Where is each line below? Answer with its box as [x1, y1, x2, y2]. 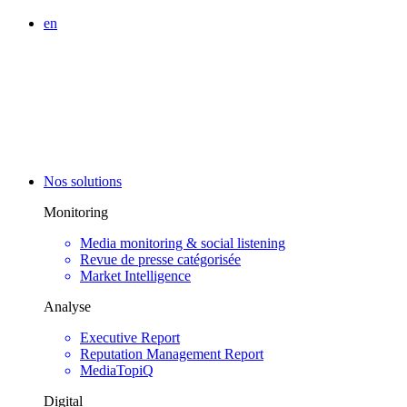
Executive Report [80, 329, 180, 345]
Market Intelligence [80, 267, 191, 283]
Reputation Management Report [80, 345, 263, 362]
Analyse [44, 298, 91, 314]
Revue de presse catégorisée [80, 251, 241, 267]
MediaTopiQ [80, 362, 154, 378]
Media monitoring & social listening [80, 234, 285, 251]
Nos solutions [44, 173, 122, 189]
